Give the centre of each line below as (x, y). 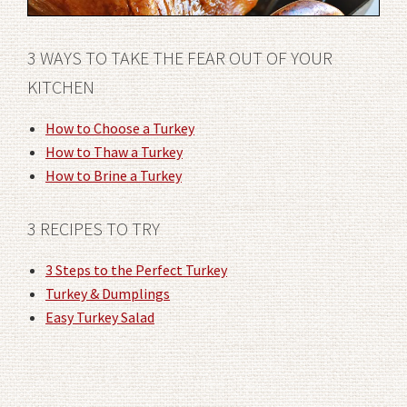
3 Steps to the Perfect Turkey (136, 270)
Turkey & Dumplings (108, 294)
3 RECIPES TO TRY (94, 229)
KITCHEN (61, 87)
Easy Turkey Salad (100, 318)
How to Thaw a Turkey (114, 152)
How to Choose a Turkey (120, 129)
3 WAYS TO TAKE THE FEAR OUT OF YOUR (180, 58)
